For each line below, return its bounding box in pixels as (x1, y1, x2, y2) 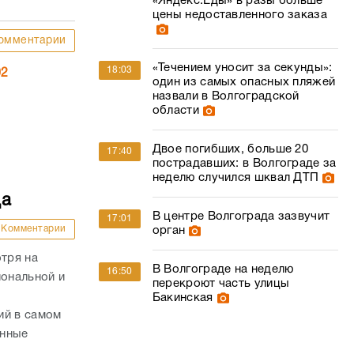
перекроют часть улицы (152, 278, 290, 289)
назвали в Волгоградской (152, 91, 299, 102)
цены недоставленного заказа (152, 9, 327, 21)
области (152, 105, 199, 116)
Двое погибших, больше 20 (152, 144, 309, 155)
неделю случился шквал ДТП (152, 172, 319, 183)
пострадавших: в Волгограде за (152, 158, 337, 169)
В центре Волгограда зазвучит (152, 211, 330, 222)
